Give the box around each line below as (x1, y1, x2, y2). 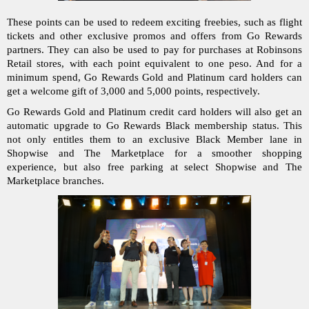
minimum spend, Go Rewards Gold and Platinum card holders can (7, 71, 302, 83)
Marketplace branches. (7, 175, 107, 187)
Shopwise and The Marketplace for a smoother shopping (7, 148, 302, 159)
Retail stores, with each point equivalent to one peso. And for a (7, 57, 302, 69)
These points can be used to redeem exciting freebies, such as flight (7, 16, 302, 28)
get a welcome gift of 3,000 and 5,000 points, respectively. (7, 85, 260, 97)
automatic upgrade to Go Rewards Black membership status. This (7, 120, 302, 132)
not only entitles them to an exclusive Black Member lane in (7, 134, 302, 146)
